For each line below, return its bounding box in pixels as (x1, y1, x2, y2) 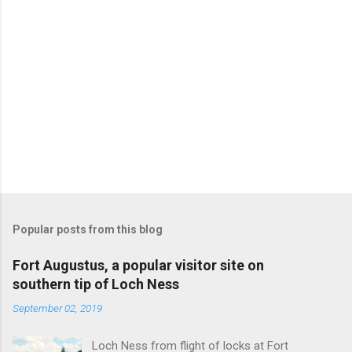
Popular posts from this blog (13, 222, 163, 236)
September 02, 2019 (13, 301, 102, 314)
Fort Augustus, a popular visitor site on (13, 256, 264, 273)
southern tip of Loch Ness (13, 275, 179, 292)
